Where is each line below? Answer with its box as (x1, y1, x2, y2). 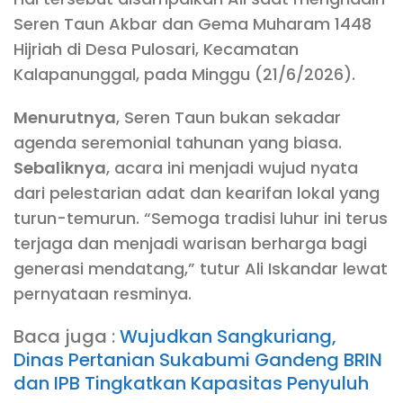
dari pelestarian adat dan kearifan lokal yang (13, 182, 380, 205)
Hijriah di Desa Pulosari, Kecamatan (13, 38, 299, 61)
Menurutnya (13, 106, 116, 130)
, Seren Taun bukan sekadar (116, 106, 341, 130)
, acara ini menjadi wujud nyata (106, 157, 358, 180)
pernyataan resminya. (13, 282, 192, 306)
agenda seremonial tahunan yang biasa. (13, 131, 342, 155)
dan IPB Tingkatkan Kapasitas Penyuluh (13, 371, 369, 397)
